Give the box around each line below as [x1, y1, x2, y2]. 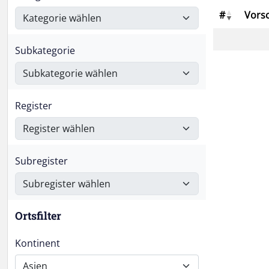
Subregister [15, 154, 68, 168]
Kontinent [15, 237, 60, 250]
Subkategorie [15, 44, 75, 57]
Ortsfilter [15, 208, 61, 223]
